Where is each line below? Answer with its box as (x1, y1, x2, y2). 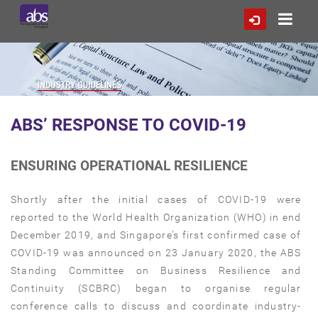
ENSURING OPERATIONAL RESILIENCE (11, 158, 248, 175)
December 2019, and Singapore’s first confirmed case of (11, 229, 302, 241)
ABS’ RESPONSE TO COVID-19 (11, 115, 246, 136)
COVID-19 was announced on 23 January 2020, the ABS (11, 247, 302, 259)
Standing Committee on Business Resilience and (11, 265, 302, 277)
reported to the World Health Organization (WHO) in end (11, 212, 302, 224)
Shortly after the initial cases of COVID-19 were (11, 194, 302, 206)
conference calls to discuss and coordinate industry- (11, 300, 302, 312)
